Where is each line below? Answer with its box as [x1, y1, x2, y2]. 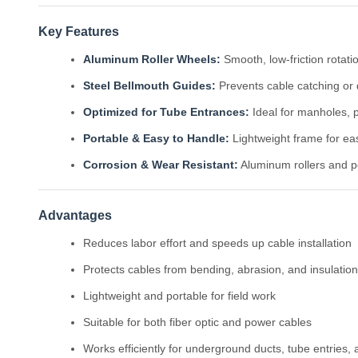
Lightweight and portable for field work [83, 289, 276, 302]
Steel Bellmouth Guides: [83, 79, 216, 92]
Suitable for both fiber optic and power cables [83, 316, 312, 328]
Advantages [38, 209, 112, 222]
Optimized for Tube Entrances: [83, 105, 249, 118]
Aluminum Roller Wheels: [83, 53, 221, 66]
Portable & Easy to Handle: [83, 132, 229, 145]
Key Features [38, 25, 119, 38]
